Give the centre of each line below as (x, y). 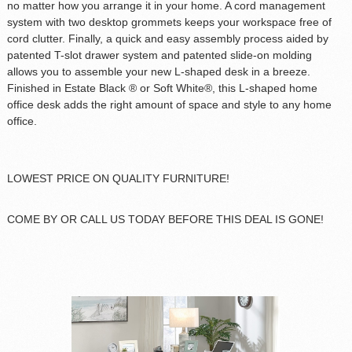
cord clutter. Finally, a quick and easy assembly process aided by (167, 38)
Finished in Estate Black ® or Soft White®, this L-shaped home (162, 88)
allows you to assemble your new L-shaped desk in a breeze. (158, 71)
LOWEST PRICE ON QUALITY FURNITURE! (118, 178)
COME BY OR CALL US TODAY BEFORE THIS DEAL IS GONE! (165, 219)
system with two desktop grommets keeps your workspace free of (169, 22)
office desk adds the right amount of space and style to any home (169, 104)
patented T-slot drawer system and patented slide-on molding (159, 55)
